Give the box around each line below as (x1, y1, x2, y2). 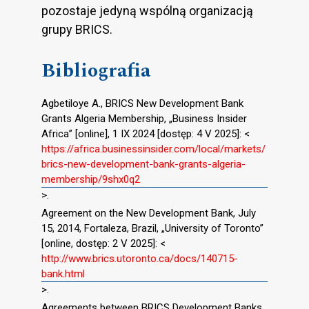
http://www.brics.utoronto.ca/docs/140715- (41, 252, 238, 266)
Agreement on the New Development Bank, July (41, 207, 256, 220)
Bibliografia (41, 56, 150, 86)
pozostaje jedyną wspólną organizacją (41, 3, 253, 19)
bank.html (41, 268, 85, 281)
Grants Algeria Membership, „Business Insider (41, 112, 247, 126)
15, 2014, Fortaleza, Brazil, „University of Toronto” (41, 222, 263, 235)
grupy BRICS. (41, 22, 112, 37)
